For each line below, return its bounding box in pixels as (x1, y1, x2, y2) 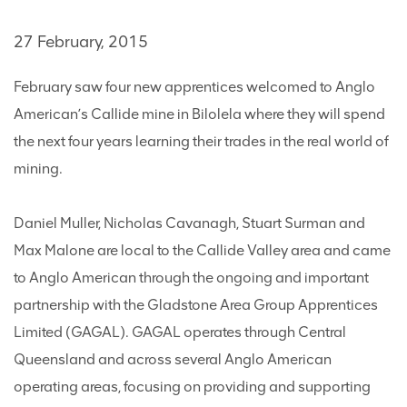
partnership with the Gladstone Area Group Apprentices (14, 296, 378, 313)
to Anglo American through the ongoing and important (14, 269, 369, 286)
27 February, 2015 (14, 32, 148, 52)
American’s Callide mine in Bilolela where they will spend (14, 105, 385, 123)
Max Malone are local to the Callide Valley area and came (14, 242, 391, 259)
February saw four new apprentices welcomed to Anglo (14, 78, 375, 95)
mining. (14, 160, 63, 177)
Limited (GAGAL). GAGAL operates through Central (14, 323, 346, 341)
